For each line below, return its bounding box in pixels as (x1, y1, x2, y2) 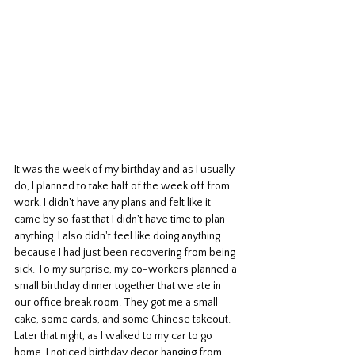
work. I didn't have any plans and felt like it (14, 197, 213, 210)
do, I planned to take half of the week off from (14, 180, 232, 193)
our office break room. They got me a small (14, 296, 220, 310)
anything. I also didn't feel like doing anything (14, 230, 223, 243)
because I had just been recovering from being (14, 246, 238, 260)
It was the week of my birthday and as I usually (14, 163, 237, 177)
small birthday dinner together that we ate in (14, 280, 223, 293)
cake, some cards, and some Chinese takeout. (14, 313, 233, 326)
